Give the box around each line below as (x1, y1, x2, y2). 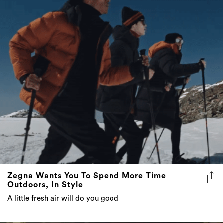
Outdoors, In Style (7, 181, 83, 189)
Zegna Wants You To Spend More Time (7, 172, 166, 180)
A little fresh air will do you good (7, 195, 118, 203)
